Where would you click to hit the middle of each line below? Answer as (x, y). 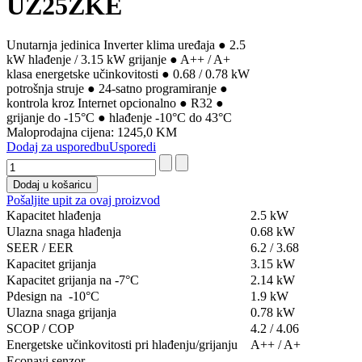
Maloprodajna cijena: (62, 133)
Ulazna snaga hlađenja (64, 232)
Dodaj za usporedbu (58, 147)
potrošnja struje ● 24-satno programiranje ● (117, 89)
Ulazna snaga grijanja (61, 313)
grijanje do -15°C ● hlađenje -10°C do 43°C (119, 118)
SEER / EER (40, 248)
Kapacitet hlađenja (54, 216)
